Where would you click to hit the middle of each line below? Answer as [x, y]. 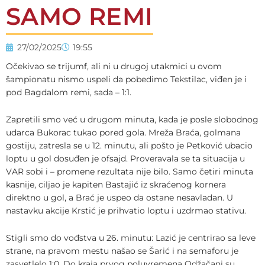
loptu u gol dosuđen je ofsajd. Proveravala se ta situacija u [125, 158]
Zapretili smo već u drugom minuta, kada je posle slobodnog [132, 119]
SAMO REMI [80, 17]
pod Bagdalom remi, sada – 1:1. [69, 93]
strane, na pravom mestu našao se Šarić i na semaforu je [122, 251]
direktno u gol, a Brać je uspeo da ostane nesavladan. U [119, 197]
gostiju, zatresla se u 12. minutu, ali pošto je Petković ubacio [129, 145]
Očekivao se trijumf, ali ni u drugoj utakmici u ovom [114, 67]
